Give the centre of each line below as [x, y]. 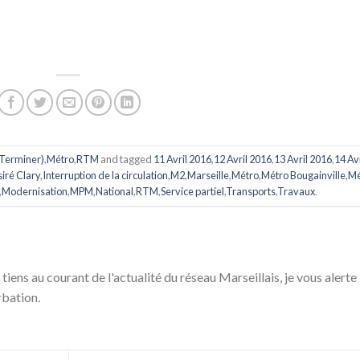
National [114, 192]
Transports [250, 192]
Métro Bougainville [304, 176]
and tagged [127, 160]
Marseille [209, 176]
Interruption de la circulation [106, 176]
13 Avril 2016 [303, 160]
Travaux [296, 192]
